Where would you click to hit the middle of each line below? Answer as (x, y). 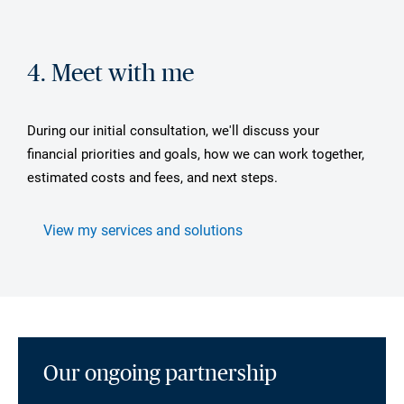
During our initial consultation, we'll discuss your (173, 130)
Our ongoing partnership (160, 375)
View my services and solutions (143, 230)
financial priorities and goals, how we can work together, (196, 154)
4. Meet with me (110, 73)
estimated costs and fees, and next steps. (152, 177)
